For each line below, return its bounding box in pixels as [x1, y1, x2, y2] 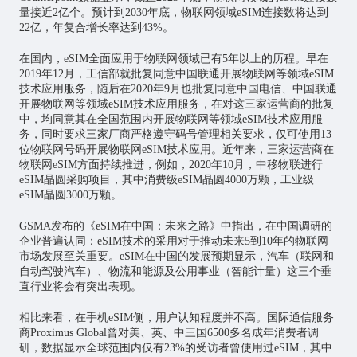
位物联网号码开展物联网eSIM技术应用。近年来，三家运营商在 [18, 143, 334, 156]
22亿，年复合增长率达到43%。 [18, 22, 174, 34]
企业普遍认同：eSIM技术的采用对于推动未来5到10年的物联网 [18, 235, 328, 248]
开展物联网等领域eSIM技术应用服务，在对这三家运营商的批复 [18, 98, 334, 111]
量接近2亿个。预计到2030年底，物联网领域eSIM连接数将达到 [18, 6, 328, 19]
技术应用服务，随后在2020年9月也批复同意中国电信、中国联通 [18, 83, 337, 96]
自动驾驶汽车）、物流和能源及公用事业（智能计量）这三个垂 [18, 265, 331, 278]
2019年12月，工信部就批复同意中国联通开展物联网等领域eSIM [18, 68, 334, 80]
